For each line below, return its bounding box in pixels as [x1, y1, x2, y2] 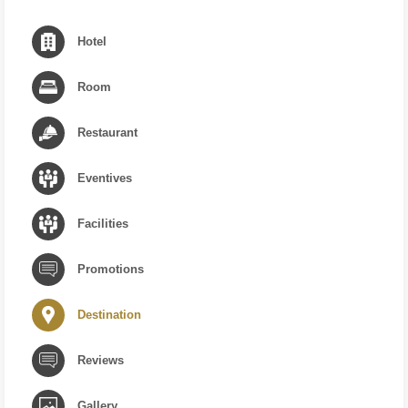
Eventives [77, 171, 132, 186]
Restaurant [77, 126, 138, 140]
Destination [77, 308, 141, 322]
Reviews [77, 353, 124, 368]
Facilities [77, 217, 128, 231]
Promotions [77, 262, 144, 277]
